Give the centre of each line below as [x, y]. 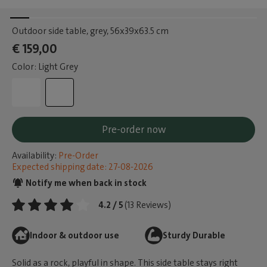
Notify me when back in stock [85, 183]
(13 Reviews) [148, 205]
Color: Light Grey [45, 67]
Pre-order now [133, 129]
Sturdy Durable [194, 235]
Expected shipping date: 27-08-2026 [83, 167]
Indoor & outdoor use [74, 235]
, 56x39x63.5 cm [138, 31]
